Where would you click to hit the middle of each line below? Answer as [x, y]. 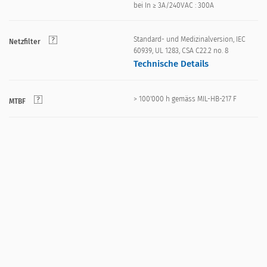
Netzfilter [25, 42]
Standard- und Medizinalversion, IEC [190, 40]
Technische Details [171, 64]
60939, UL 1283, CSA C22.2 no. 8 [181, 51]
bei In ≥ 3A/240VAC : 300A [174, 6]
